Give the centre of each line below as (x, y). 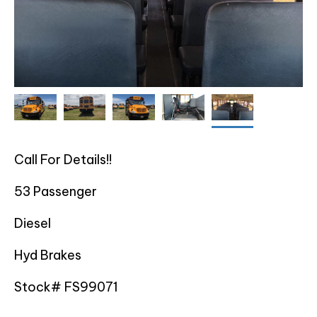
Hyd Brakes (48, 255)
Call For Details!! (63, 160)
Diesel (33, 224)
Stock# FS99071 (66, 287)
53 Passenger (56, 192)
